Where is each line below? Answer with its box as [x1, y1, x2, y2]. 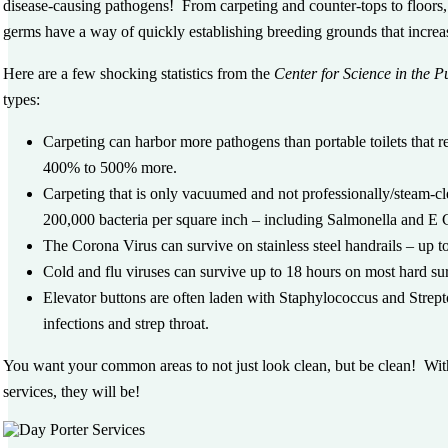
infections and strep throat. [43, 315, 210, 333]
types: [3, 91, 45, 109]
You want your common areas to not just [3, 357, 263, 375]
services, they [3, 383, 93, 401]
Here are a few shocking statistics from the [3, 65, 275, 83]
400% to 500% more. [43, 159, 178, 177]
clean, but [290, 357, 360, 375]
